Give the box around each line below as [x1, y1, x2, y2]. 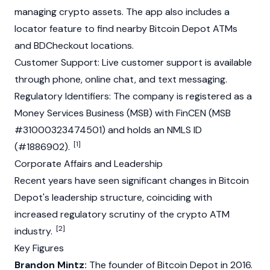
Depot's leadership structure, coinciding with [14, 191, 212, 204]
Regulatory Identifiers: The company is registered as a [14, 90, 252, 102]
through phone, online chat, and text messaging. [14, 73, 227, 86]
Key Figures [14, 242, 64, 254]
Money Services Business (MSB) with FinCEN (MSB [14, 107, 231, 119]
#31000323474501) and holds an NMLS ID [14, 124, 202, 136]
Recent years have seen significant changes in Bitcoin [14, 174, 249, 187]
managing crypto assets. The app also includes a [14, 5, 230, 18]
